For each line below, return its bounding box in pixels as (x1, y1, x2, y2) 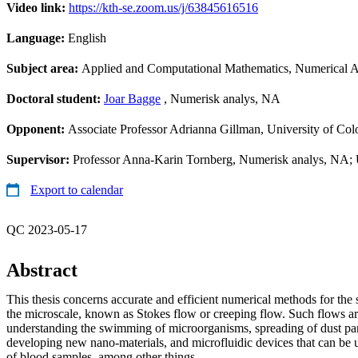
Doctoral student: (6, 91, 104, 105)
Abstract (6, 259, 78, 280)
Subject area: (6, 61, 82, 75)
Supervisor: (6, 152, 73, 166)
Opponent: (6, 121, 68, 136)
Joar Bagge (104, 91, 161, 105)
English (68, 30, 106, 45)
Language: (6, 30, 68, 45)
